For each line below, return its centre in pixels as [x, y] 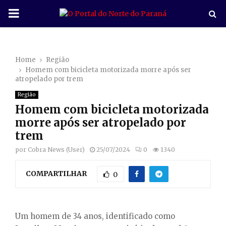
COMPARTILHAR [56, 173]
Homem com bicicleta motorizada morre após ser [108, 70]
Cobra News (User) [56, 150]
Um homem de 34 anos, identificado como [95, 216]
